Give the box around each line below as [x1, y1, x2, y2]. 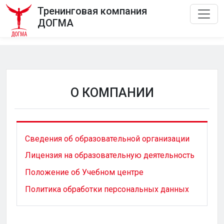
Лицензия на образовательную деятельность [25, 150, 194, 160]
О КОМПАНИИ [70, 85, 154, 100]
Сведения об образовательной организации [25, 133, 189, 143]
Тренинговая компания [37, 5, 147, 17]
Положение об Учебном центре [25, 167, 143, 177]
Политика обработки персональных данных [25, 184, 189, 194]
